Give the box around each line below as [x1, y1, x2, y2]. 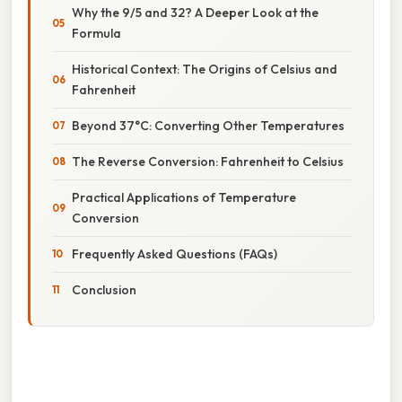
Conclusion [72, 281, 136, 298]
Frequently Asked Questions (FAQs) [72, 245, 277, 262]
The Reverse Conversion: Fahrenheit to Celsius [72, 153, 344, 170]
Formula [72, 24, 121, 41]
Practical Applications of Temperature [72, 188, 296, 205]
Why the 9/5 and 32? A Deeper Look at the [72, 4, 319, 21]
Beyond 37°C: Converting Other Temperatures [72, 117, 345, 134]
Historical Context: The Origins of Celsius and [72, 60, 337, 77]
